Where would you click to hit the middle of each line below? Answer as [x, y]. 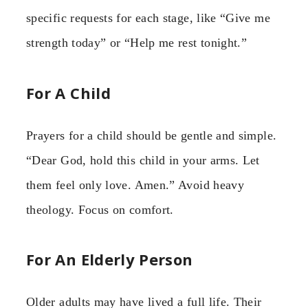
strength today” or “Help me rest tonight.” [137, 43]
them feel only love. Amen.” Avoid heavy [135, 185]
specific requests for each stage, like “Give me [148, 18]
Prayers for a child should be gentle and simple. [152, 135]
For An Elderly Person [110, 260]
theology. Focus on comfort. [100, 209]
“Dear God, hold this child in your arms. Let [143, 160]
